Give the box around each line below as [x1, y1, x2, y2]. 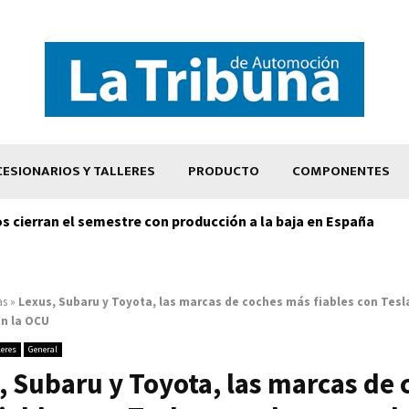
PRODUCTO [188, 159, 259, 183]
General [28, 342, 58, 355]
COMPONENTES [292, 159, 390, 183]
